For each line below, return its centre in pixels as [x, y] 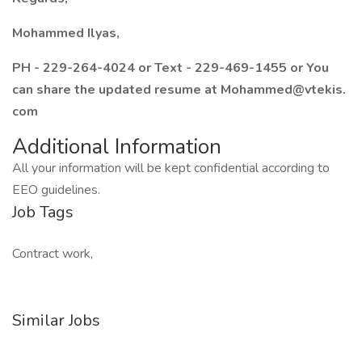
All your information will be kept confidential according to [171, 168]
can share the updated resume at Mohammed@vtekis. [179, 90]
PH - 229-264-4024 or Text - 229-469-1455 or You [170, 68]
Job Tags [43, 212]
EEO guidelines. [56, 190]
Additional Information [117, 147]
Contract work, [53, 254]
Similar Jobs [56, 320]
